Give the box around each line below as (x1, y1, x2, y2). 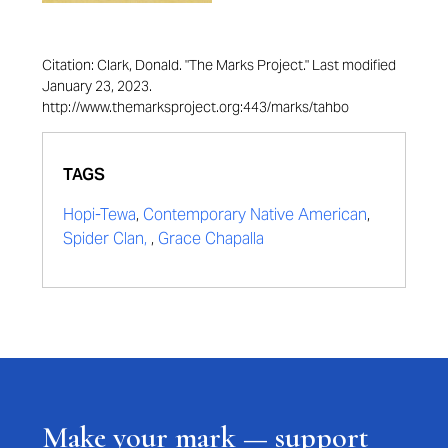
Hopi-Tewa (63, 204, 136, 226)
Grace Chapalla (158, 228, 264, 250)
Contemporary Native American (143, 204, 367, 226)
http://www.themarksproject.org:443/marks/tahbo (42, 98, 349, 117)
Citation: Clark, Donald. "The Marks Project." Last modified (42, 56, 396, 75)
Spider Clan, (63, 228, 151, 250)
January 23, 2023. (42, 77, 152, 96)
